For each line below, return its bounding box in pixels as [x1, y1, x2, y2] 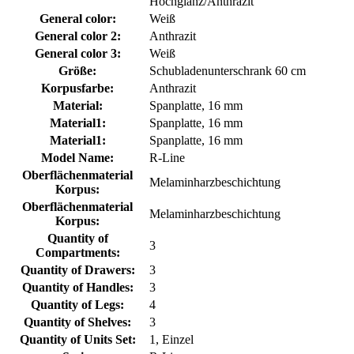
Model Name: [41, 150, 114, 164]
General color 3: [34, 46, 121, 60]
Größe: [58, 63, 96, 77]
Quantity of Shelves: [24, 314, 131, 329]
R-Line [149, 150, 185, 164]
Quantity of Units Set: [19, 332, 136, 346]
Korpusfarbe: [41, 81, 114, 95]
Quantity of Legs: [31, 297, 124, 311]
